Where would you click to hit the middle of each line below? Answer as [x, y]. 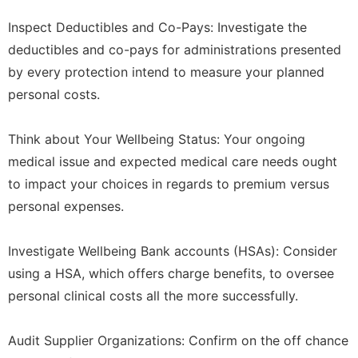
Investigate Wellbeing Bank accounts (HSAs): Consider [173, 251]
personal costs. [54, 94]
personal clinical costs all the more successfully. [153, 295]
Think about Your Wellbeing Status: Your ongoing [157, 139]
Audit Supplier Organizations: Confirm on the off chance [178, 340]
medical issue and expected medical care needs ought [173, 161]
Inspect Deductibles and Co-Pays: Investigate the [157, 27]
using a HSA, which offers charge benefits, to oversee [171, 273]
